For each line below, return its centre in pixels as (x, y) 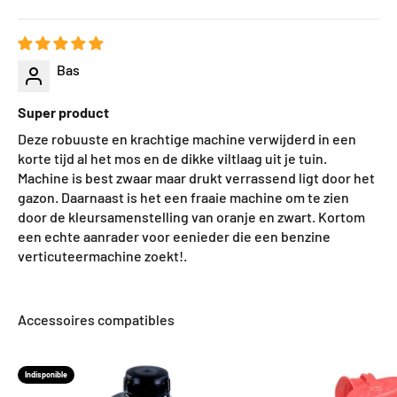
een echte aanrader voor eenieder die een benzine (174, 237)
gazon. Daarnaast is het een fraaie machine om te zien (183, 198)
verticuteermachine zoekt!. (102, 256)
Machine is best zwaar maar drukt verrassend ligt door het (196, 178)
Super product (63, 113)
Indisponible (46, 375)
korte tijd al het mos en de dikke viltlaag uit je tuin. (172, 159)
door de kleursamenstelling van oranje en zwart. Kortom (191, 217)
